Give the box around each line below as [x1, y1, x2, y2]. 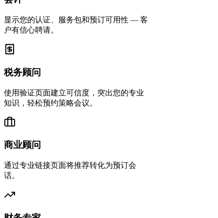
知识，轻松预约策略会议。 [4, 98, 97, 107]
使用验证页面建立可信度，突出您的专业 [4, 88, 144, 97]
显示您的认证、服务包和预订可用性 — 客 [4, 16, 148, 24]
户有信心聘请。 [4, 26, 58, 35]
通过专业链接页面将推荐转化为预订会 [4, 161, 136, 170]
